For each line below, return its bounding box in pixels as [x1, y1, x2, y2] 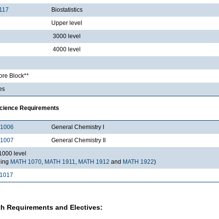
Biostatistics [51, 6, 83, 13]
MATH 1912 [78, 158, 109, 165]
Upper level [51, 19, 82, 26]
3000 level [51, 32, 81, 40]
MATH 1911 [44, 158, 75, 165]
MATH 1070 [10, 158, 42, 165]
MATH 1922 [123, 158, 154, 165]
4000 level [51, 45, 81, 53]
